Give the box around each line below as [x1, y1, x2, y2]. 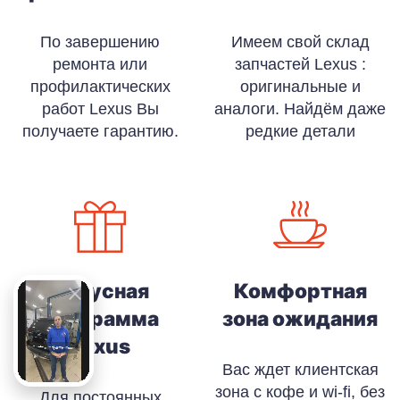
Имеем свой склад [230, 32, 370, 51]
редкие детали [245, 121, 355, 140]
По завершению [40, 32, 160, 51]
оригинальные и [239, 77, 361, 96]
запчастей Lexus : [234, 54, 366, 73]
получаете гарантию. [21, 121, 179, 140]
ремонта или [53, 54, 147, 73]
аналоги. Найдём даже [214, 99, 386, 118]
